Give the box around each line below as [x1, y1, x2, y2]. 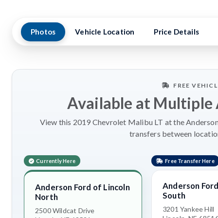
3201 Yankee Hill [163, 205, 215, 214]
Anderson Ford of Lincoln [35, 182, 130, 193]
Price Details [154, 27, 200, 36]
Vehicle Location [75, 27, 135, 36]
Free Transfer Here [165, 158, 215, 164]
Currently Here [36, 158, 76, 164]
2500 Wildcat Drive [35, 206, 95, 215]
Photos [31, 27, 56, 36]
